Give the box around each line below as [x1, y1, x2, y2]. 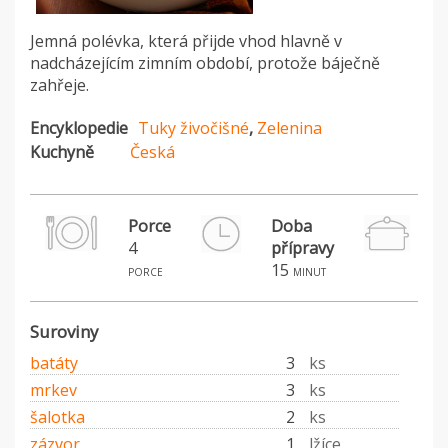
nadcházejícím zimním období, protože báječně [30, 52, 380, 75]
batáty [30, 352, 78, 375]
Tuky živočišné [138, 117, 249, 140]
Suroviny [30, 320, 98, 344]
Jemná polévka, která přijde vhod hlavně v [30, 30, 342, 53]
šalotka [30, 406, 85, 429]
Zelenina [257, 117, 322, 140]
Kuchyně [30, 141, 94, 164]
